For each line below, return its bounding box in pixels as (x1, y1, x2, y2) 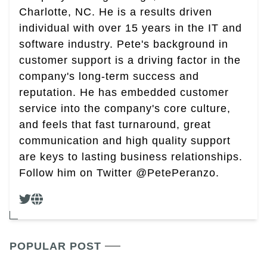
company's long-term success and (19, 70, 199, 82)
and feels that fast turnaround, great (19, 119, 211, 131)
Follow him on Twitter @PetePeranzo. (19, 167, 219, 179)
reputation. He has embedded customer (19, 86, 229, 98)
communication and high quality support (19, 135, 231, 147)
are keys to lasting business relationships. (19, 151, 243, 163)
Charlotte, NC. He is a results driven (19, 6, 212, 18)
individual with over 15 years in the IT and (19, 22, 242, 34)
